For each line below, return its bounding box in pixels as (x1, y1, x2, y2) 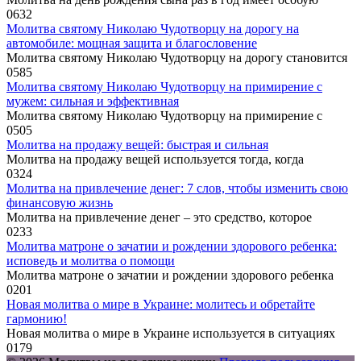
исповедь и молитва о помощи (6, 254, 175, 268)
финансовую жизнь (6, 196, 113, 210)
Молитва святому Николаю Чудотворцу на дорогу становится (6, 51, 347, 65)
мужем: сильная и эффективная (6, 94, 179, 109)
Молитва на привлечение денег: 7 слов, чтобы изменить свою (6, 181, 348, 196)
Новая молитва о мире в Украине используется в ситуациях (6, 326, 335, 341)
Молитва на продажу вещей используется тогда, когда (6, 152, 304, 167)
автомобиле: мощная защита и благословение (6, 36, 257, 51)
